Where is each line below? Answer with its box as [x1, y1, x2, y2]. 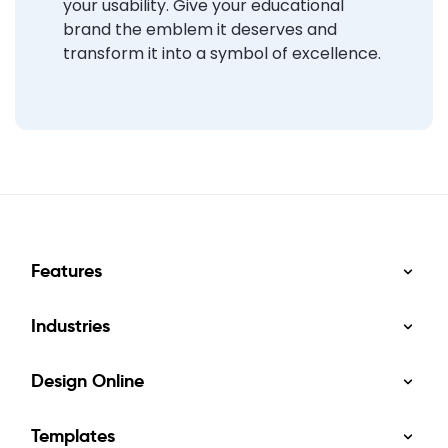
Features [31, 259, 102, 283]
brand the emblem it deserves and [63, 18, 337, 42]
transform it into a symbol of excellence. [63, 42, 381, 66]
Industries [31, 314, 110, 338]
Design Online [31, 369, 144, 393]
